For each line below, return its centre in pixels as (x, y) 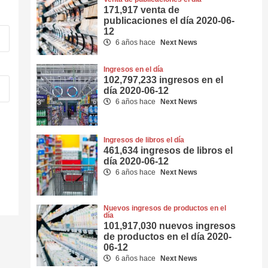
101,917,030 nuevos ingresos (170, 226)
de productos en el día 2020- (168, 237)
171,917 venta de (142, 10)
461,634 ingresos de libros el (168, 150)
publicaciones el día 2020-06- (169, 21)
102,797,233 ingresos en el (164, 80)
